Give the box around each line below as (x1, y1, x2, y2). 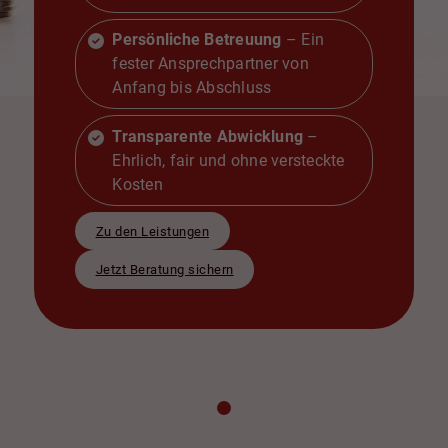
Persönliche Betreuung (112, 30, 282, 50)
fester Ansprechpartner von (112, 54, 309, 74)
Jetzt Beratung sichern (95, 262, 234, 278)
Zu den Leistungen (95, 223, 210, 239)
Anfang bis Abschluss (112, 78, 272, 98)
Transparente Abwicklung (112, 126, 304, 146)
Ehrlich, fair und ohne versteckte (112, 150, 345, 170)
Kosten (112, 174, 163, 194)
